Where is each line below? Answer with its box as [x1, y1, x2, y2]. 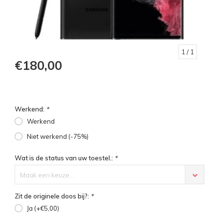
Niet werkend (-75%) [27, 132, 88, 141]
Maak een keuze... [20, 171, 74, 179]
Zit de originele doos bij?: [15, 192, 90, 200]
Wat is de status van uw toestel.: [15, 154, 114, 162]
